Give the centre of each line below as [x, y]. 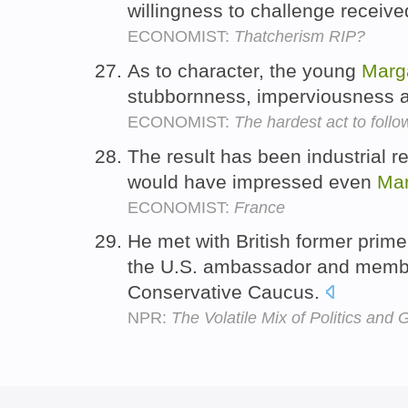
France [260, 207]
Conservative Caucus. [226, 292]
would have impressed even [252, 181]
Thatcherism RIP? [300, 36]
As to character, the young [245, 70]
